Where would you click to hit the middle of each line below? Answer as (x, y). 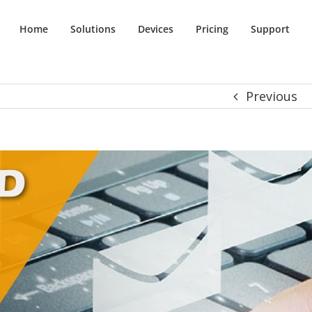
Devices (156, 29)
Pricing (212, 29)
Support (270, 29)
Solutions (93, 29)
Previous (272, 96)
